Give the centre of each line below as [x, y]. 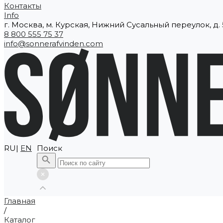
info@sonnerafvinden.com [54, 44]
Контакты [23, 6]
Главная [20, 201]
